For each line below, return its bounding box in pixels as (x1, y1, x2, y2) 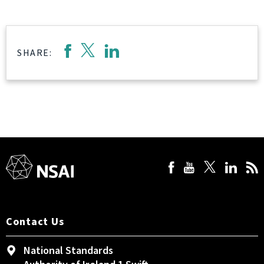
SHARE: (17, 46, 52, 60)
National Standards (24, 243, 113, 258)
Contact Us (6, 214, 64, 229)
